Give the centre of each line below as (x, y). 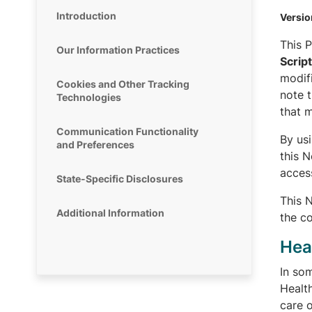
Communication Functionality (127, 131)
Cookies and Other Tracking (123, 84)
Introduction (86, 16)
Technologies (89, 97)
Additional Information (110, 213)
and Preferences (95, 145)
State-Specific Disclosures (120, 179)
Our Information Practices (118, 50)
